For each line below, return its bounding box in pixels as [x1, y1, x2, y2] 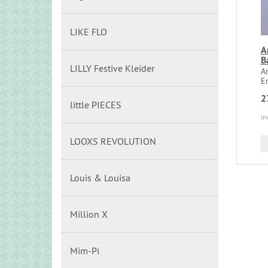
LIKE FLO [70, 26, 107, 38]
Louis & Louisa [70, 172, 130, 184]
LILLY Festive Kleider [70, 62, 154, 74]
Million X [70, 208, 108, 220]
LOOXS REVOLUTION [70, 135, 156, 147]
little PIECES [70, 99, 121, 111]
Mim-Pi [70, 245, 99, 257]
